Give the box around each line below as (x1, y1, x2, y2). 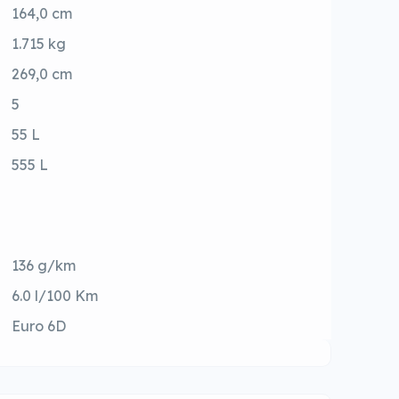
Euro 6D (12, 317, 67, 336)
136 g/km (12, 256, 77, 275)
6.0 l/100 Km (12, 287, 99, 305)
